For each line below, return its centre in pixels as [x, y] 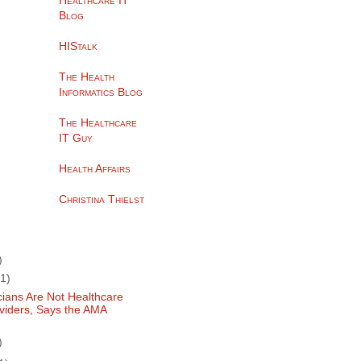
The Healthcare [98, 122]
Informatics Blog [101, 92]
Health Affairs [95, 168]
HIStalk [78, 46]
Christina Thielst [102, 199]
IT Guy [76, 138]
